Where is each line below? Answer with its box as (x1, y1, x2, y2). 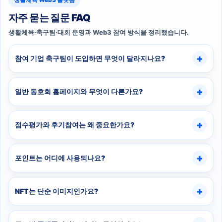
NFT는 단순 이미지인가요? (15, 187, 98, 195)
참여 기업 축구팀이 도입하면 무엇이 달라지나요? (15, 54, 165, 62)
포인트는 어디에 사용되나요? (15, 154, 105, 162)
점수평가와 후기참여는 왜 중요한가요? (15, 120, 134, 129)
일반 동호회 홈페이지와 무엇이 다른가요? (15, 87, 143, 96)
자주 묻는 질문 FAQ (8, 12, 91, 24)
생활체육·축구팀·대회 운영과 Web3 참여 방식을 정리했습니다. (8, 28, 189, 36)
